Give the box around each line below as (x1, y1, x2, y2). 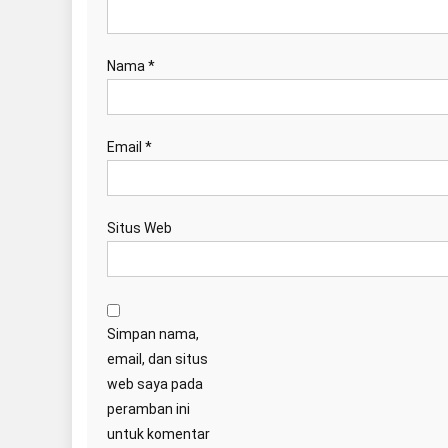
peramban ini (107, 401, 190, 418)
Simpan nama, (107, 326, 199, 343)
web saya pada (107, 376, 203, 393)
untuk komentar (107, 426, 210, 443)
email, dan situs (107, 351, 208, 368)
